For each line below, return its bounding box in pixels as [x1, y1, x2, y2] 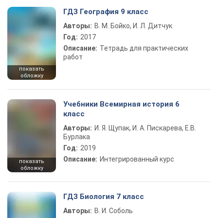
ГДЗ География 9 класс [63, 7, 148, 16]
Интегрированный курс [100, 155, 174, 163]
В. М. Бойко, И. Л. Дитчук [94, 22, 172, 30]
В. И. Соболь [94, 207, 133, 215]
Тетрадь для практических [100, 44, 188, 52]
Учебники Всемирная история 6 [63, 100, 180, 109]
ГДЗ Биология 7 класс [63, 192, 144, 201]
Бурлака [63, 133, 90, 141]
